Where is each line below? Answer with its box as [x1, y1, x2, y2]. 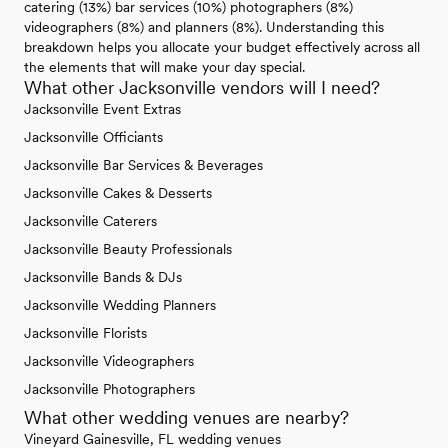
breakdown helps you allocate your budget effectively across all [24, 39, 420, 56]
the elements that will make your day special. [24, 59, 305, 76]
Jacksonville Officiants [24, 129, 163, 146]
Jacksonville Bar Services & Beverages [24, 157, 263, 174]
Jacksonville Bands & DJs [24, 269, 182, 286]
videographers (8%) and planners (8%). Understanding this [24, 19, 384, 36]
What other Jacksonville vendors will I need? [24, 77, 380, 99]
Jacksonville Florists [24, 325, 147, 342]
